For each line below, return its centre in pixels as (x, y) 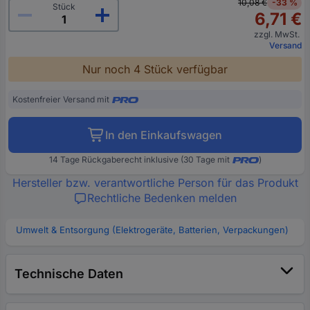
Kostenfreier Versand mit (61, 99)
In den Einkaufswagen (164, 135)
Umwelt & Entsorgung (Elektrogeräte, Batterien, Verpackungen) (152, 230)
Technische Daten (69, 274)
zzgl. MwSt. (278, 34)
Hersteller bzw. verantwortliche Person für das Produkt (155, 183)
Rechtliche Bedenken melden (162, 198)
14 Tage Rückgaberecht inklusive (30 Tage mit (139, 159)
